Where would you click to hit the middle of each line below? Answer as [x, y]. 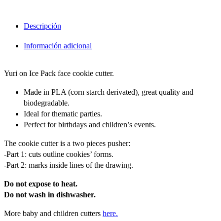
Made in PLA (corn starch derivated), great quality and [109, 92]
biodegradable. [47, 103]
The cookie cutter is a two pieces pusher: [67, 143]
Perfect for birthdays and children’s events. [90, 124]
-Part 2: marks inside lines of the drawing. [69, 165]
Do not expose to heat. [41, 184]
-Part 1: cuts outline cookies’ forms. [59, 154]
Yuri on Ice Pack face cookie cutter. [59, 73]
